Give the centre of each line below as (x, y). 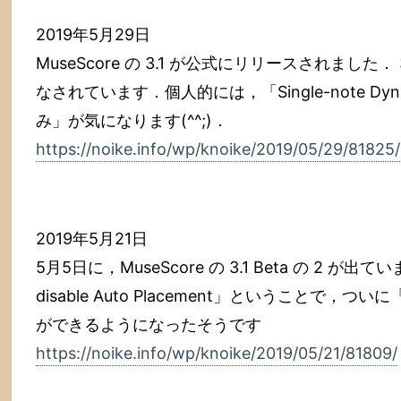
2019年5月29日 (93, 34)
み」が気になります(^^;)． (132, 120)
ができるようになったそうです (149, 324)
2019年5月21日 (92, 239)
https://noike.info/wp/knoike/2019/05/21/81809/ (217, 353)
